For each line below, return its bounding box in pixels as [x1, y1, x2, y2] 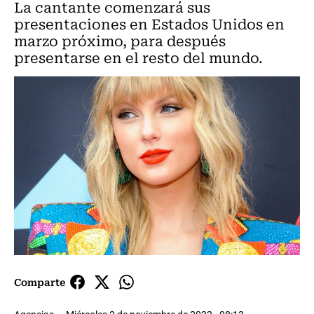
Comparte [14, 274, 65, 290]
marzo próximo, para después [14, 29, 226, 51]
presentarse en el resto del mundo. [14, 46, 263, 68]
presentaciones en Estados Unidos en [14, 13, 285, 34]
